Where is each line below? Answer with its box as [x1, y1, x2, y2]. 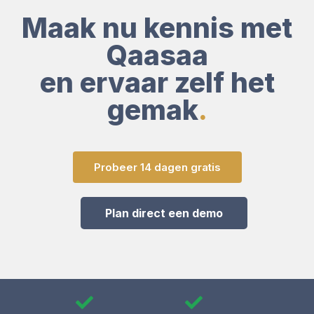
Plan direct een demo [105, 206, 223, 221]
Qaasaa [106, 39, 208, 72]
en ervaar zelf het [39, 66, 275, 100]
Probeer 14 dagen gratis [93, 161, 221, 175]
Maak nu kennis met [22, 11, 292, 45]
